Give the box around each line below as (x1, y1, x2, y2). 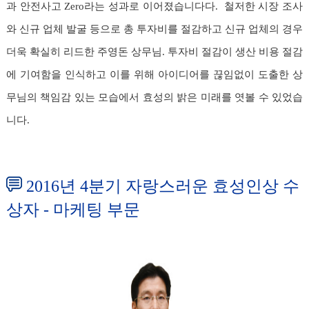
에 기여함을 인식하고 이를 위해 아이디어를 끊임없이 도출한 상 (6, 68, 303, 80)
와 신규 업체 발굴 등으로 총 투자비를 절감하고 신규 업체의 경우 (6, 23, 303, 34)
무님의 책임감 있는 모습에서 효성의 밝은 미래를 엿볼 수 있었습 (6, 91, 303, 103)
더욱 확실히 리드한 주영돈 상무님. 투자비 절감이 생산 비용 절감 (6, 46, 303, 57)
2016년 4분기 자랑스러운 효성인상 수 (26, 177, 299, 195)
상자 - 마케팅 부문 (6, 200, 140, 219)
